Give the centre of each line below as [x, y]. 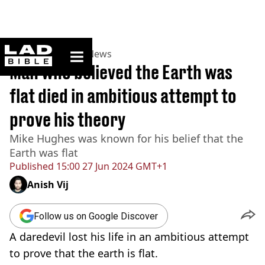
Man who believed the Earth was [121, 72]
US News [92, 54]
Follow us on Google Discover [96, 216]
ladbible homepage [87, 49]
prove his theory [67, 119]
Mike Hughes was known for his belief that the [126, 138]
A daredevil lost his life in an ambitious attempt [129, 237]
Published [32, 166]
